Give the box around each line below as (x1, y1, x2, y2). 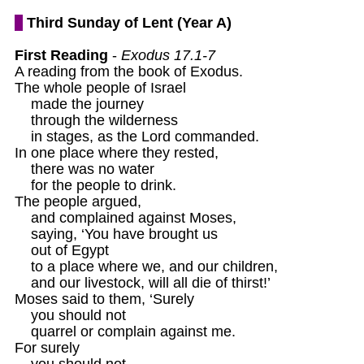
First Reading (14, 46, 108, 63)
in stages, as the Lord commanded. (14, 128, 259, 145)
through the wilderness (14, 111, 178, 128)
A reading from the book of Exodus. (14, 63, 243, 80)
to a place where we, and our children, (14, 258, 282, 275)
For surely (14, 339, 84, 356)
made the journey (14, 95, 144, 112)
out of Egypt (14, 241, 109, 258)
